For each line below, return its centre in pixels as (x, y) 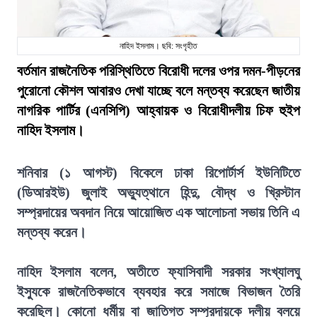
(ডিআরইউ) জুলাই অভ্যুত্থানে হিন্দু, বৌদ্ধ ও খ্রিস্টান (158, 192)
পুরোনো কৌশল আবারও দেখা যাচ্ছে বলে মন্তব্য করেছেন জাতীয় (158, 91)
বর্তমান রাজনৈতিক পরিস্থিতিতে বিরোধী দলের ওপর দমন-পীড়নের (158, 71)
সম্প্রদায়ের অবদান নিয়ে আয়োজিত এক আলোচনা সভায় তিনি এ (158, 212)
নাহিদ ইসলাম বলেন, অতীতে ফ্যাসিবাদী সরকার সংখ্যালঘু (158, 272)
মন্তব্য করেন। (52, 232)
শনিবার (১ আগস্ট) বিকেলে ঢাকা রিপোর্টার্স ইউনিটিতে (158, 173)
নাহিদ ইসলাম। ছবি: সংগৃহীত (158, 46)
